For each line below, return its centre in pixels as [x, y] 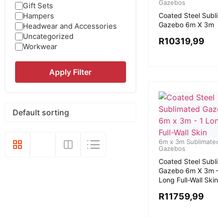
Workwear [40, 46]
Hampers [38, 16]
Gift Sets [38, 6]
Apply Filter [71, 72]
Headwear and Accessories [70, 26]
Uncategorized [48, 36]
